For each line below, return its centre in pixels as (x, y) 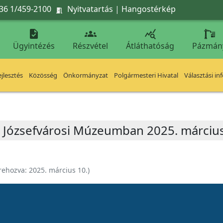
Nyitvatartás (90, 9)
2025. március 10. (58, 170)
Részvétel (90, 46)
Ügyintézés (34, 46)
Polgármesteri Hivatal (146, 75)
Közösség (43, 75)
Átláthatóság (150, 46)
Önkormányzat (86, 75)
